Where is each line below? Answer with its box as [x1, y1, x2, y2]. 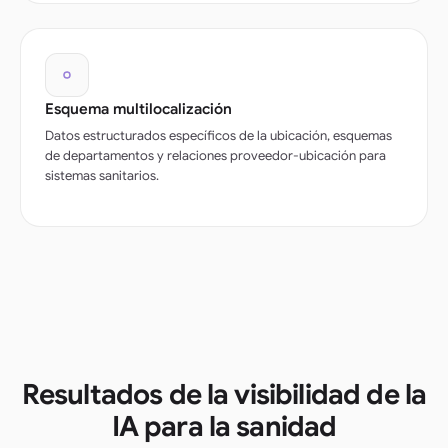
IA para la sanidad [111, 408, 337, 444]
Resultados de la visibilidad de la [21, 376, 427, 412]
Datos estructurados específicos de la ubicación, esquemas [45, 126, 392, 144]
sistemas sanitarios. [45, 166, 159, 184]
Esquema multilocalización [45, 99, 232, 118]
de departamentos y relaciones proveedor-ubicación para [45, 146, 386, 164]
